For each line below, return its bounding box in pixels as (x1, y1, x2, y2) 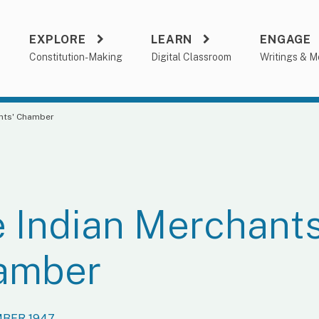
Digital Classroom (151, 51, 232, 63)
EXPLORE (29, 33, 86, 46)
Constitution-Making (29, 51, 123, 63)
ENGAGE (260, 33, 311, 46)
